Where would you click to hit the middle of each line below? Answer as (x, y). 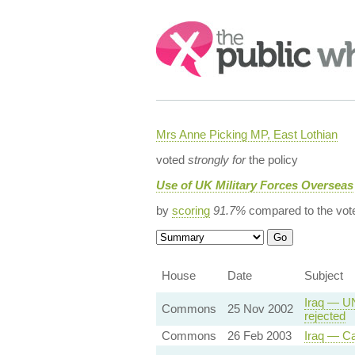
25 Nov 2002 (260, 309)
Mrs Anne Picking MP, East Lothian (246, 134)
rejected (324, 316)
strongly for (216, 160)
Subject (323, 275)
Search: (177, 29)
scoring (191, 210)
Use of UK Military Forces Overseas (254, 185)
